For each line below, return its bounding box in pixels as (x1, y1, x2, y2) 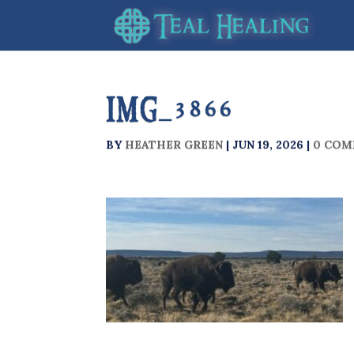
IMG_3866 (106, 92, 235, 128)
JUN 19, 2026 (232, 137, 304, 152)
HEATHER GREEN (125, 137, 224, 152)
